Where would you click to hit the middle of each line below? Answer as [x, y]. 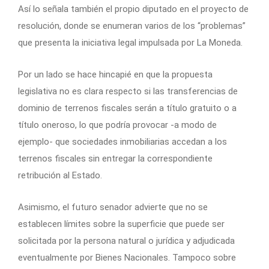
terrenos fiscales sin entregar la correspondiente [115, 158]
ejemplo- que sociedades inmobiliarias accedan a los [122, 141]
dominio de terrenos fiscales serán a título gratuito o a [127, 108]
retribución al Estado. [60, 175]
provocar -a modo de [174, 125]
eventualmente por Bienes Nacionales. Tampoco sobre [127, 257]
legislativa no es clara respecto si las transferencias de [128, 91]
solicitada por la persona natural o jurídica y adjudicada [126, 240]
